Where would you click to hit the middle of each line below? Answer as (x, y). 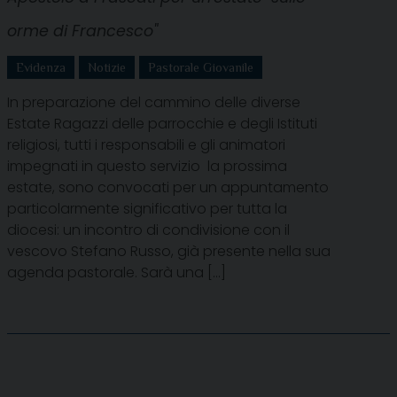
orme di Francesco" (82, 31)
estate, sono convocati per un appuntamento (170, 187)
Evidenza (41, 67)
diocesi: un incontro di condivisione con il (148, 230)
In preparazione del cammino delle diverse (154, 102)
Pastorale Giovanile (201, 67)
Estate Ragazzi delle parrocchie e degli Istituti (162, 123)
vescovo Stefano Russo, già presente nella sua (169, 251)
